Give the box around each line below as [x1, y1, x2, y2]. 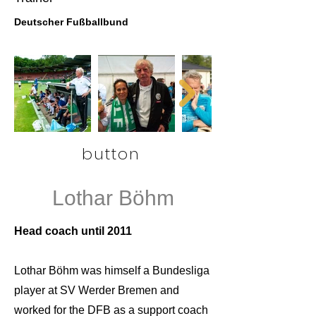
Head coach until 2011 [14, 225, 132, 237]
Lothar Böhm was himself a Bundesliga [14, 265, 209, 276]
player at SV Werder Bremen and [14, 284, 179, 296]
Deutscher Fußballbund [14, 16, 128, 28]
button [82, 142, 141, 165]
